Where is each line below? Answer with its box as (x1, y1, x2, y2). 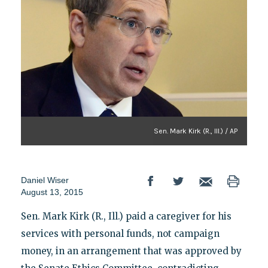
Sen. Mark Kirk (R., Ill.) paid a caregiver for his (20, 211, 232, 223)
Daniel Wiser (20, 175, 69, 185)
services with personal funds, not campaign (20, 228, 220, 240)
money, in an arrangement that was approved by (20, 245, 242, 257)
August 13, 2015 (20, 187, 83, 197)
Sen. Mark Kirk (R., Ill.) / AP (154, 127, 238, 136)
